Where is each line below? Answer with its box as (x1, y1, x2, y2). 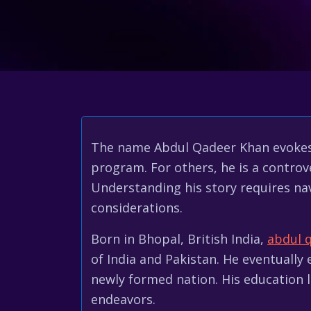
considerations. (91, 199, 183, 216)
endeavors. (91, 291, 155, 308)
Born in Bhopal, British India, (91, 230, 267, 247)
